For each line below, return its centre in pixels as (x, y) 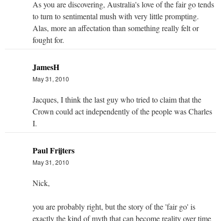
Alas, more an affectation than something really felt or (116, 28)
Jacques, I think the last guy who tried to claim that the (117, 99)
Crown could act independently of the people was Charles (122, 111)
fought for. (48, 39)
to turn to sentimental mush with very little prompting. (116, 16)
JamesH (46, 67)
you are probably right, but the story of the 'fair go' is (114, 206)
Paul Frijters (54, 150)
